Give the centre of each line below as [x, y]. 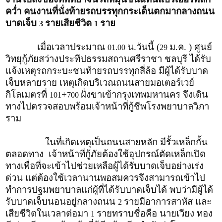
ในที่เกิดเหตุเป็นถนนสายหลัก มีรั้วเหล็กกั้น [107, 142]
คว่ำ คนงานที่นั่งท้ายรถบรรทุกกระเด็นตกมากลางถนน [110, 11]
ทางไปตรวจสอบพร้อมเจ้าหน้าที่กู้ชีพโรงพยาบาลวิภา [107, 106]
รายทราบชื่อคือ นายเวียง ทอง [155, 213]
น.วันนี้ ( [143, 47]
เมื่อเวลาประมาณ [72, 47]
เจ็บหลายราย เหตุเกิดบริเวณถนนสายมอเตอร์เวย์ [100, 82]
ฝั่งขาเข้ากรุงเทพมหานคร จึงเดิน [144, 94]
